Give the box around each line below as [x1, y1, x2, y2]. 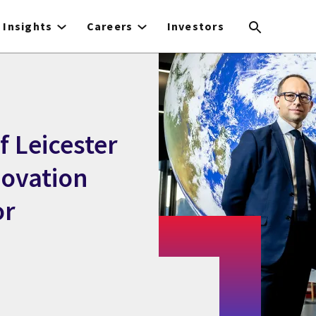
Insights [3, 19, 53, 33]
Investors [166, 19, 225, 33]
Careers [86, 19, 133, 33]
